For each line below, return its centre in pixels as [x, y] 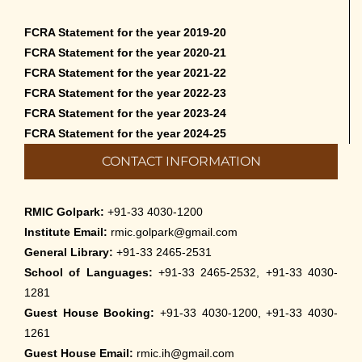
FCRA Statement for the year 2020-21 [125, 53]
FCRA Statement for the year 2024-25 [125, 134]
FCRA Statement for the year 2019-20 [125, 33]
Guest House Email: [80, 354]
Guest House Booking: [90, 313]
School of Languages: [91, 273]
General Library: [69, 253]
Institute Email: [66, 232]
